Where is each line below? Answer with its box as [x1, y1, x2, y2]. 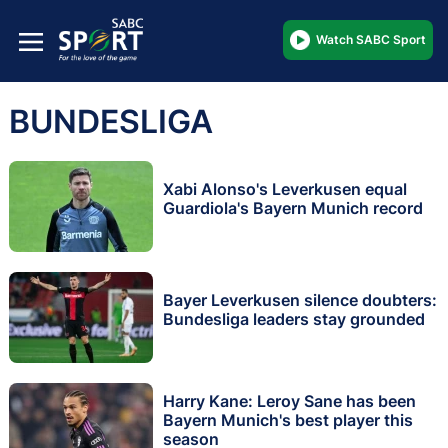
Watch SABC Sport [316, 31, 426, 47]
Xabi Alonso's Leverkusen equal [163, 178, 407, 199]
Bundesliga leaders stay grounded [163, 308, 425, 329]
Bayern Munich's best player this [163, 410, 413, 431]
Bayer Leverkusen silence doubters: [163, 289, 437, 310]
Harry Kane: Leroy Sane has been [163, 391, 416, 412]
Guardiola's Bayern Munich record [163, 197, 423, 218]
